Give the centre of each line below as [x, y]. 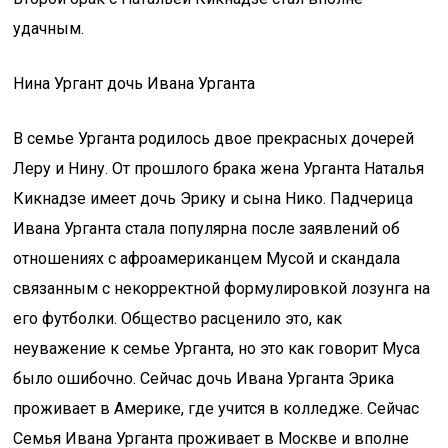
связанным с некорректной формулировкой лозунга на [222, 288]
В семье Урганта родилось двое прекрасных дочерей [214, 138]
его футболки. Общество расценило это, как [178, 318]
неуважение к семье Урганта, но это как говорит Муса [217, 348]
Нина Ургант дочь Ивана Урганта [134, 83]
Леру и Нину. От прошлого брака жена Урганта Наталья [219, 168]
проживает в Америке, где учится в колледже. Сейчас [216, 408]
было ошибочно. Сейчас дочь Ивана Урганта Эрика [204, 378]
